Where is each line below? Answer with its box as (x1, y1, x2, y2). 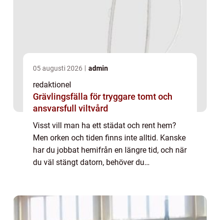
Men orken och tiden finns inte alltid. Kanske (33, 133, 186, 143)
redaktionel (33, 80, 71, 90)
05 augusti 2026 (33, 64, 84, 73)
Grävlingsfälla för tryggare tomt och (33, 91, 172, 102)
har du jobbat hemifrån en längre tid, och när (33, 145, 187, 155)
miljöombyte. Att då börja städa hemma (33, 170, 170, 180)
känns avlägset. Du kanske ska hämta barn (33, 182, 182, 192)
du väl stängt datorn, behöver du (33, 158, 144, 167)
